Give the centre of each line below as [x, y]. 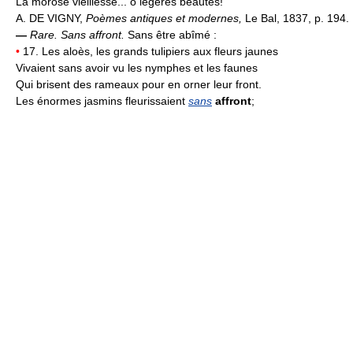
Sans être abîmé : [172, 34]
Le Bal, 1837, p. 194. [297, 18]
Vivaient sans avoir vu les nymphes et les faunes [137, 67]
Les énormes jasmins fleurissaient [102, 100]
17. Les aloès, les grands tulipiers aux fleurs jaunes [149, 51]
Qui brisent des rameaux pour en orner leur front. [139, 84]
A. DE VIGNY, [51, 18]
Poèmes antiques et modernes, [165, 18]
